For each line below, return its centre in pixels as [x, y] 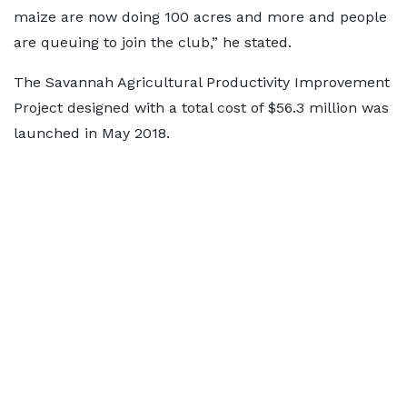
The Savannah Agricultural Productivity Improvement [202, 82]
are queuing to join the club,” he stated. [153, 42]
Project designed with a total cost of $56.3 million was [201, 108]
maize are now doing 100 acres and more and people [200, 17]
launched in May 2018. [92, 133]
